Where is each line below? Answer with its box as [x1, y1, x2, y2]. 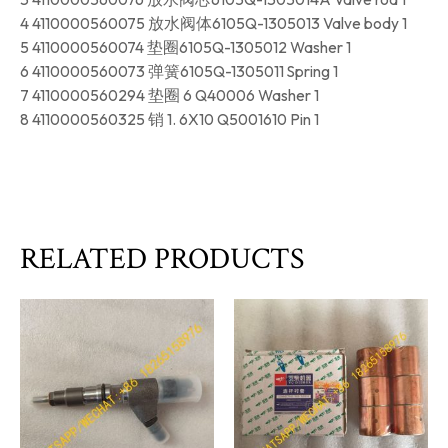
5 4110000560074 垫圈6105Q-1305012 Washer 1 [20, 37, 351, 58]
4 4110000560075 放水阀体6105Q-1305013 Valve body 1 [20, 13, 407, 34]
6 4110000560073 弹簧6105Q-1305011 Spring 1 [20, 61, 338, 82]
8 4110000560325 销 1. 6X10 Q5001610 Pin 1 [20, 109, 319, 130]
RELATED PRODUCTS [20, 239, 304, 279]
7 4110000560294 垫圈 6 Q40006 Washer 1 [20, 85, 319, 106]
